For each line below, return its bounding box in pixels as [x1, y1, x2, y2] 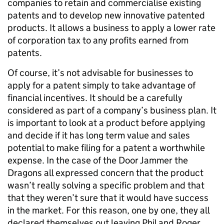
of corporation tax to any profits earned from [7, 34, 188, 46]
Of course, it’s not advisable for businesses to [7, 67, 193, 79]
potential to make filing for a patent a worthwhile [7, 142, 205, 154]
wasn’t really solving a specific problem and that [7, 179, 204, 191]
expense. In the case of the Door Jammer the [7, 154, 188, 166]
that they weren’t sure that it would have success [7, 192, 208, 204]
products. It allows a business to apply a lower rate [7, 22, 215, 34]
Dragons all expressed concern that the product [7, 167, 203, 179]
